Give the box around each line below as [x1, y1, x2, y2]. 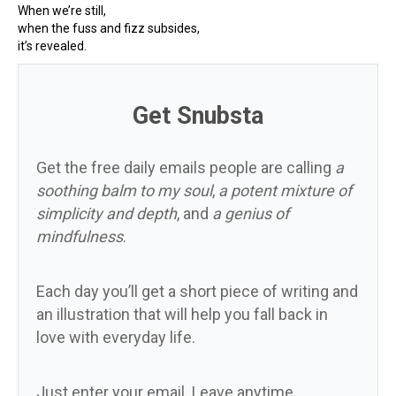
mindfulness [36, 226, 123, 246]
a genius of [212, 203, 289, 223]
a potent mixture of [218, 180, 352, 200]
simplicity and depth [36, 203, 177, 223]
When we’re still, [18, 3, 106, 18]
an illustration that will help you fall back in [36, 304, 328, 324]
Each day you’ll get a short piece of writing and [36, 281, 358, 301]
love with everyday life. [36, 327, 195, 346]
